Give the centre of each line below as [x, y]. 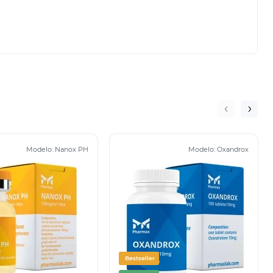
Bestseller [140, 258]
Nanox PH [72, 150]
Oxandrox [232, 150]
